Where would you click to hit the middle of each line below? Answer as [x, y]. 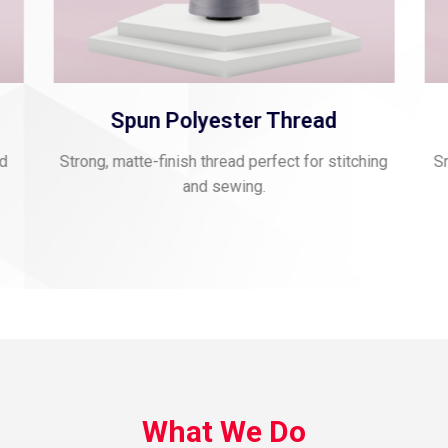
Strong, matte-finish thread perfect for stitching [223, 162]
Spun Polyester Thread [223, 121]
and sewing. [224, 187]
